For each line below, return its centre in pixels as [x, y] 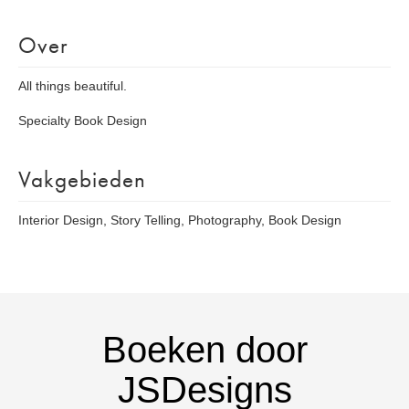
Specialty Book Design [83, 121]
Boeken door [204, 350]
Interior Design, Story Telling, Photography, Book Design [180, 220]
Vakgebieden [82, 179]
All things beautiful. [73, 86]
